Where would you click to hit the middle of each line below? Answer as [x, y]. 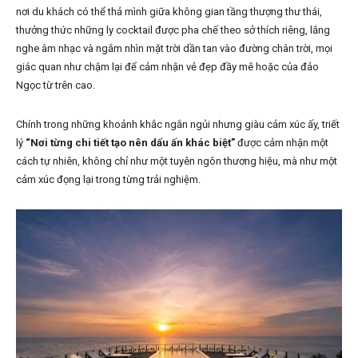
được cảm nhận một [282, 143]
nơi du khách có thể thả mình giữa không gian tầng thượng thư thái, [169, 12]
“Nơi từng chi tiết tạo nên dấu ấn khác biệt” [130, 143]
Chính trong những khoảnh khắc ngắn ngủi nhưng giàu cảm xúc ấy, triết [178, 125]
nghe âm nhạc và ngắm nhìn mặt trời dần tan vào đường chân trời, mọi [174, 49]
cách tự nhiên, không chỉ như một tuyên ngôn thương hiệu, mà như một [177, 161]
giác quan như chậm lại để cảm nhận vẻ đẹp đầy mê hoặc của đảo [167, 67]
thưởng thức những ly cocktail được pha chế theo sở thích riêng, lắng [173, 30]
